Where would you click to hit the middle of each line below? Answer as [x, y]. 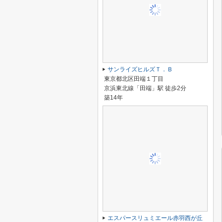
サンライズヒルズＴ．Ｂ [140, 69]
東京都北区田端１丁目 [134, 79]
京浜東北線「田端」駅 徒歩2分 [145, 88]
